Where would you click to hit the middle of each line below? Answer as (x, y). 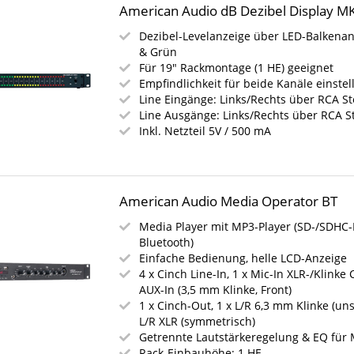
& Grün (158, 52)
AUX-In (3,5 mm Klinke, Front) (216, 290)
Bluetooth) (167, 242)
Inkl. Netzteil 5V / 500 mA (205, 131)
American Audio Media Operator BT (229, 201)
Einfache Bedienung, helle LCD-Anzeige (243, 258)
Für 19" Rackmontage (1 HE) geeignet (237, 68)
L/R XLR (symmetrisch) (198, 321)
